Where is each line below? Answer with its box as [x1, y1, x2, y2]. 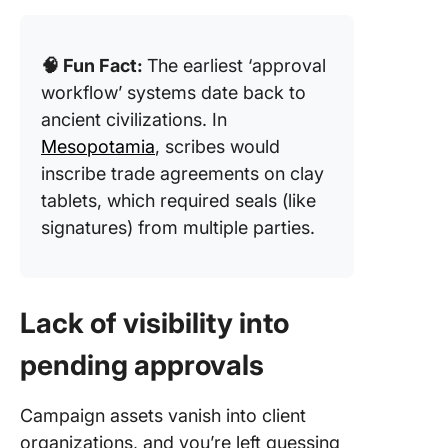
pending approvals [20, 348, 264, 382]
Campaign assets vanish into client [20, 405, 306, 426]
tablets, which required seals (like [41, 190, 316, 211]
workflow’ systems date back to [41, 82, 306, 103]
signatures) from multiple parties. [41, 217, 315, 238]
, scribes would [155, 136, 280, 157]
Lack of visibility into [20, 306, 289, 340]
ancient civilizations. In [41, 109, 227, 130]
